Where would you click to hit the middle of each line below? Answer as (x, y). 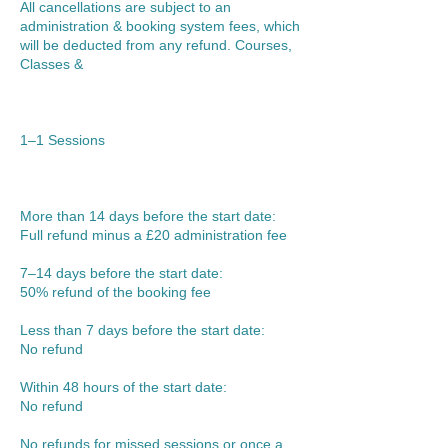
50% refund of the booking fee (115, 292)
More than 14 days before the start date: (148, 216)
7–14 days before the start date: (121, 273)
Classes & (51, 64)
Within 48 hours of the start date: (123, 387)
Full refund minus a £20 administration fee (153, 235)
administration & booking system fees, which (160, 26)
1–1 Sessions (62, 140)
